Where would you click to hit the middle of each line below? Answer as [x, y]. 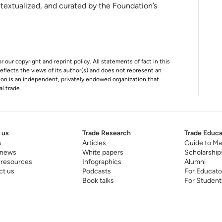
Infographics [102, 162]
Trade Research [106, 133]
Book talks [98, 181]
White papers [103, 152]
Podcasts [96, 171]
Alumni [195, 162]
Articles [94, 143]
